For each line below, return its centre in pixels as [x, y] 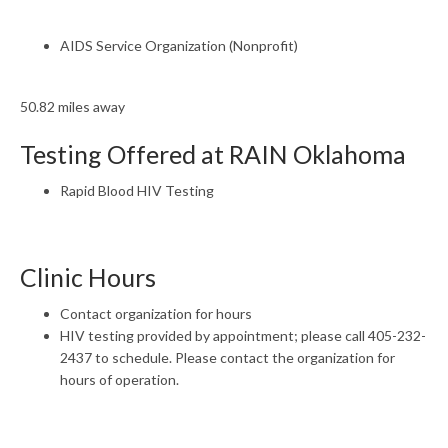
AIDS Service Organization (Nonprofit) [179, 45]
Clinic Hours [88, 277]
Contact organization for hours [156, 313]
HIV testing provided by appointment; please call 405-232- [243, 335]
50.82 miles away [72, 106]
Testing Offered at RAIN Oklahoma [213, 154]
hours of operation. [119, 379]
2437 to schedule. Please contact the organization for [227, 357]
